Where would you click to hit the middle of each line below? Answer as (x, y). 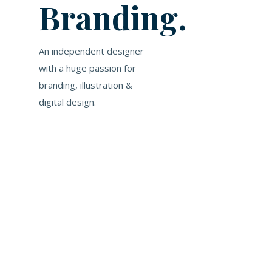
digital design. (67, 102)
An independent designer (91, 51)
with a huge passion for (87, 68)
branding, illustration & (86, 85)
